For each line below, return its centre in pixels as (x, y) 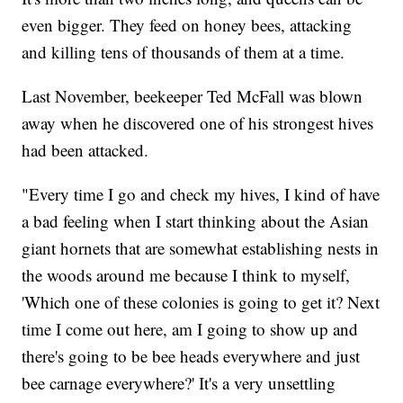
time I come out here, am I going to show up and (190, 329)
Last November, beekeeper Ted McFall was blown (193, 96)
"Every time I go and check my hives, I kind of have (201, 194)
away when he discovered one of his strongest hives (198, 123)
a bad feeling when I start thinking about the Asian (196, 221)
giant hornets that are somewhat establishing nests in (201, 248)
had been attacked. (85, 150)
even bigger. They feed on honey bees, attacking (187, 25)
